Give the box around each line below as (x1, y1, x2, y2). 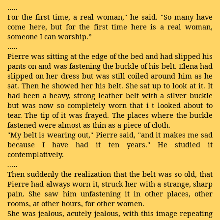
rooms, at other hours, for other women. (7, 198, 144, 208)
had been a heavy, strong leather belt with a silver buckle (7, 90, 213, 100)
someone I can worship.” (7, 31, 92, 41)
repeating (180, 208, 213, 218)
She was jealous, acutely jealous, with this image (7, 208, 180, 218)
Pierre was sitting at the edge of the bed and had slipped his (7, 51, 213, 61)
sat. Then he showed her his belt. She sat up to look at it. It (7, 81, 213, 90)
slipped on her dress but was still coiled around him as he (7, 71, 213, 81)
